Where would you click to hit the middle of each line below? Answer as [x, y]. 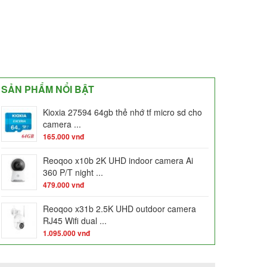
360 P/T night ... [73, 172]
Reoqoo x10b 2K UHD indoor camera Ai [118, 160]
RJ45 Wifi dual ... [75, 220]
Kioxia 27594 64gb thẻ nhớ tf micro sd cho [122, 112]
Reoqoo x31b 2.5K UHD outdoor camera [119, 208]
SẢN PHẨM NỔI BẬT [48, 89]
